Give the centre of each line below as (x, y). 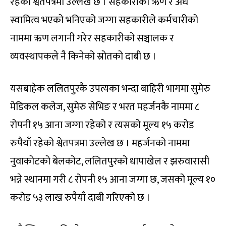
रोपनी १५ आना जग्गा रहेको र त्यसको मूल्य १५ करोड (102, 125)
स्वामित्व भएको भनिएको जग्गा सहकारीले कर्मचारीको (104, 20)
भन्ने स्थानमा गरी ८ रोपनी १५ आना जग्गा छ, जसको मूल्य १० (113, 180)
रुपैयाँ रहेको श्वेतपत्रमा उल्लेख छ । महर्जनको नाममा (100, 144)
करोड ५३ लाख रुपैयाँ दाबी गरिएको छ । (80, 198)
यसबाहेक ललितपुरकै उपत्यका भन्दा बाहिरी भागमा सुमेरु (110, 89)
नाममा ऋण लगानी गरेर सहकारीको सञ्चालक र (92, 39)
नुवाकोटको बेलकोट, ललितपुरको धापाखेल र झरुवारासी (110, 162)
